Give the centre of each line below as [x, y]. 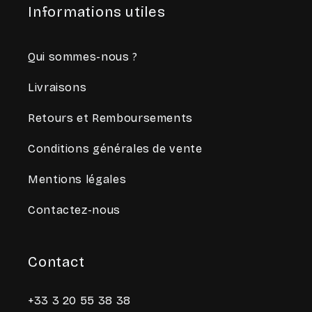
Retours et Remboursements [110, 118]
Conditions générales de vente [115, 148]
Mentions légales [77, 179]
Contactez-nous [74, 210]
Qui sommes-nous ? [83, 56]
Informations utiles [97, 12]
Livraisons [57, 87]
